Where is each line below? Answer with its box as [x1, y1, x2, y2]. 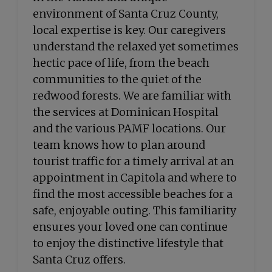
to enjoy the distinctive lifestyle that [33, 236, 223, 250]
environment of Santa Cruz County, [33, 7, 219, 21]
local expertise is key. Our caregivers [33, 23, 226, 37]
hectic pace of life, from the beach [33, 56, 209, 70]
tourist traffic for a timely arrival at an [33, 154, 234, 168]
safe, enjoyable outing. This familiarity [33, 203, 236, 217]
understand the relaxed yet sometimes [33, 39, 239, 53]
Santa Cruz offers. [33, 253, 126, 267]
